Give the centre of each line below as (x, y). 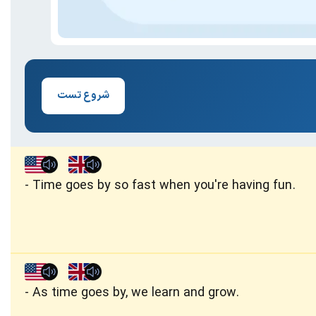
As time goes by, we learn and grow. (136, 293)
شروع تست (83, 96)
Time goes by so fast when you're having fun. (164, 186)
